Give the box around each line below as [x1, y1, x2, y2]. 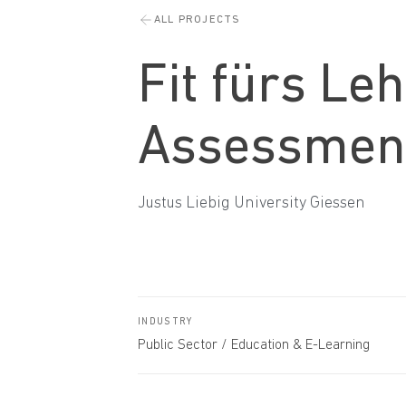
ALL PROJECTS [154, 14, 241, 25]
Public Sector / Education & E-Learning [138, 337, 370, 353]
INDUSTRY [138, 316, 193, 327]
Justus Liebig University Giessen [138, 194, 365, 212]
